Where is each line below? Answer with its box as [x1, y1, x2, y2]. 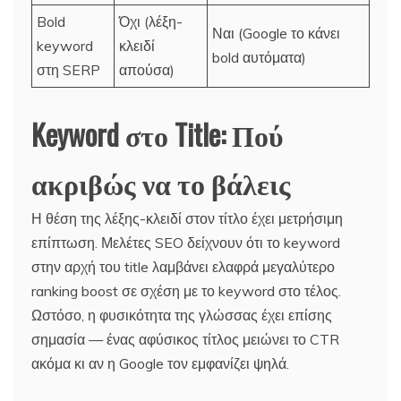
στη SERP [37, 60, 100, 79]
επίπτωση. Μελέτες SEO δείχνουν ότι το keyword [31, 233, 340, 252]
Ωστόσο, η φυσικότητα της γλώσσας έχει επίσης [31, 305, 332, 324]
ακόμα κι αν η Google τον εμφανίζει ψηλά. [31, 354, 289, 372]
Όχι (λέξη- [119, 12, 183, 30]
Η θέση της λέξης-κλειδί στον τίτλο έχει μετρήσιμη [31, 209, 343, 227]
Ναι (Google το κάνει [212, 23, 340, 42]
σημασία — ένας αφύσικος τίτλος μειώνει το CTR [31, 329, 339, 348]
